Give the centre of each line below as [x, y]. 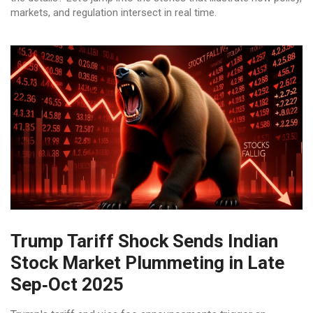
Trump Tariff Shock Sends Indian [144, 241]
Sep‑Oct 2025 [67, 285]
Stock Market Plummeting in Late [147, 263]
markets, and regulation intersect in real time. [114, 13]
